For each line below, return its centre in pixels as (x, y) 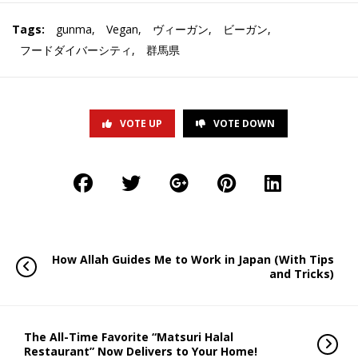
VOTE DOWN (244, 123)
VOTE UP (141, 123)
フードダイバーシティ (76, 50)
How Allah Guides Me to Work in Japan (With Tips (193, 259)
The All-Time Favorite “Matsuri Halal (129, 336)
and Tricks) (302, 273)
